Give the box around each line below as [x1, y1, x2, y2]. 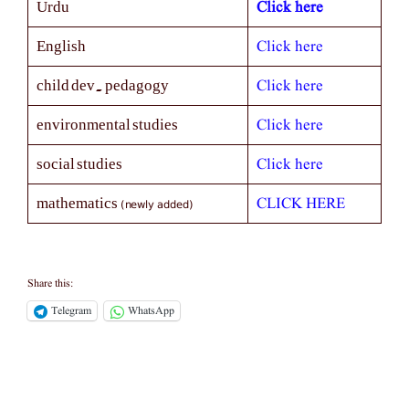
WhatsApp [128, 303, 174, 320]
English [36, 39, 86, 54]
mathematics [36, 196, 118, 211]
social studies [36, 157, 122, 172]
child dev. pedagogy [36, 79, 169, 93]
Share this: [27, 276, 73, 292]
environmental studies [36, 118, 178, 132]
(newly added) [117, 194, 194, 215]
